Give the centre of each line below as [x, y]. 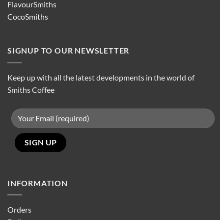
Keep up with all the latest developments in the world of [101, 78]
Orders [19, 210]
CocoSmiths [28, 16]
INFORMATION [38, 183]
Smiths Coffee [31, 90]
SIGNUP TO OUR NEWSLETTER [69, 51]
